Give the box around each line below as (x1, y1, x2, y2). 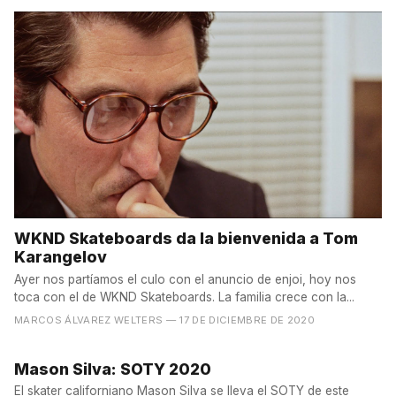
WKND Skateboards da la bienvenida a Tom (14, 228, 358, 247)
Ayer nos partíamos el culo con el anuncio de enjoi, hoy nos (14, 271, 356, 286)
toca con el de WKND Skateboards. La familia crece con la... (14, 289, 354, 304)
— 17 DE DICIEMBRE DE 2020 (165, 313, 316, 326)
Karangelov (14, 247, 107, 266)
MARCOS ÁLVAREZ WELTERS (14, 313, 164, 326)
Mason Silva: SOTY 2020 (14, 359, 211, 378)
